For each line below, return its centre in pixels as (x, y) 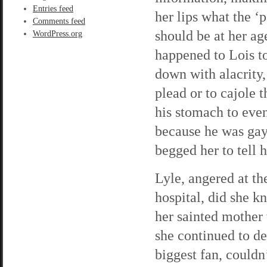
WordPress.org (58, 34)
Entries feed (53, 9)
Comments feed (59, 21)
